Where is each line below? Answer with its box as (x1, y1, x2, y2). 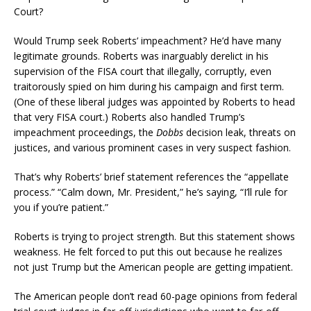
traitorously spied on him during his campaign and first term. (14, 79, 284, 93)
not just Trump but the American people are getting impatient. (14, 260, 293, 274)
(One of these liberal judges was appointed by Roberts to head (14, 94, 295, 108)
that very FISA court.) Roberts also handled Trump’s (14, 110, 245, 124)
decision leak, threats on (183, 125, 296, 139)
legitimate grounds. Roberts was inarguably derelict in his (14, 49, 269, 62)
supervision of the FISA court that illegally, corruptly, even (14, 64, 271, 78)
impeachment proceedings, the (14, 125, 156, 139)
